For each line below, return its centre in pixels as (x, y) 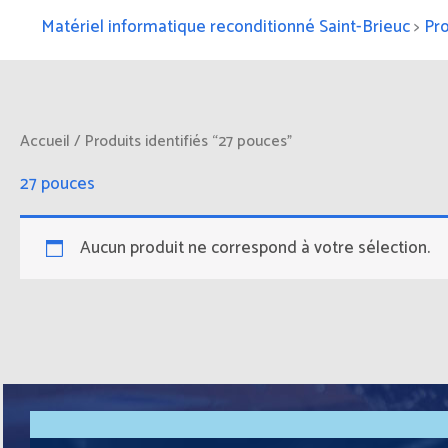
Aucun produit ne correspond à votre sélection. (254, 247)
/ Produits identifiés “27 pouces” (181, 141)
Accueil (45, 141)
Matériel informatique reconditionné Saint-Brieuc (225, 27)
